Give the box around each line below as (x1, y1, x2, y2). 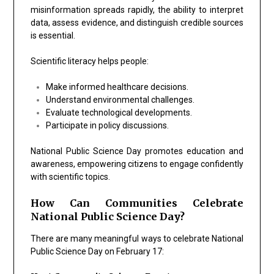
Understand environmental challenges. (45, 94, 194, 105)
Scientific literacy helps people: (30, 56, 149, 66)
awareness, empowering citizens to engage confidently (30, 158, 244, 169)
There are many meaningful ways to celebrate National (30, 233, 244, 243)
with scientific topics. (30, 171, 110, 182)
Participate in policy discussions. (45, 120, 169, 130)
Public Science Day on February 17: (30, 246, 164, 256)
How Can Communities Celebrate (30, 196, 244, 209)
